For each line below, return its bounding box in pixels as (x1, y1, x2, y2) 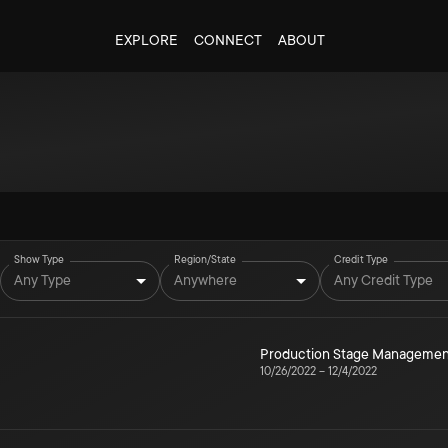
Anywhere (174, 271, 237, 288)
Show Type (14, 253, 65, 266)
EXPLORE (114, 32, 178, 48)
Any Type (14, 271, 71, 288)
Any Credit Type (334, 271, 433, 288)
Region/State (174, 253, 236, 266)
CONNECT (193, 32, 262, 48)
